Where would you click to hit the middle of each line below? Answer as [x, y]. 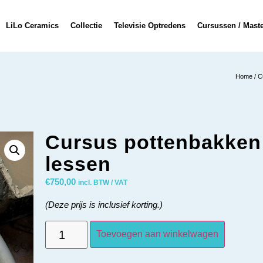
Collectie [86, 26]
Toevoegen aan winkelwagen [158, 234]
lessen [78, 164]
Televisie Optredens [150, 26]
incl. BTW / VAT [102, 183]
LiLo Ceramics [32, 26]
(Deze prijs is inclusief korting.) [104, 205]
